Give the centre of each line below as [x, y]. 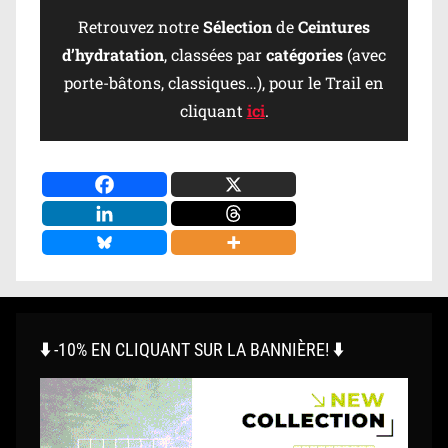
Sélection [239, 26]
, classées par [215, 54]
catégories [306, 54]
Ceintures [334, 26]
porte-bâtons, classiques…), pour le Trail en [224, 82]
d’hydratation [113, 54]
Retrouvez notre [140, 26]
